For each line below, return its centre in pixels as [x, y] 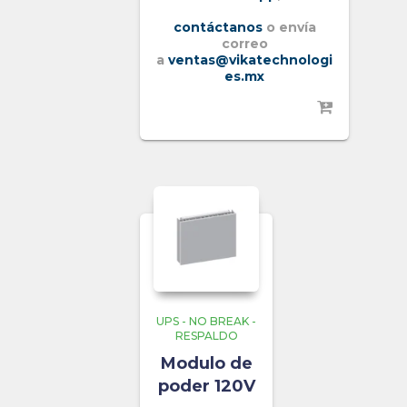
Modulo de [206, 364]
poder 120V [206, 387]
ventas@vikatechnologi [250, 60]
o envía [291, 28]
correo [244, 44]
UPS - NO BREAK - [206, 322]
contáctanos [218, 28]
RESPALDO [206, 336]
